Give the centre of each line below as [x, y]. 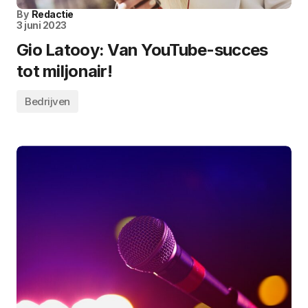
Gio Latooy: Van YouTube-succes [142, 50]
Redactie [52, 14]
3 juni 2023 [42, 25]
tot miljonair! [64, 71]
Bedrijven [47, 102]
